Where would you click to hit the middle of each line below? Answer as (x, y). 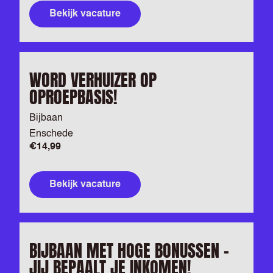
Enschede (51, 134)
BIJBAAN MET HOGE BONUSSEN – (129, 250)
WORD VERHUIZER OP (93, 80)
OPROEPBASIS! (73, 97)
